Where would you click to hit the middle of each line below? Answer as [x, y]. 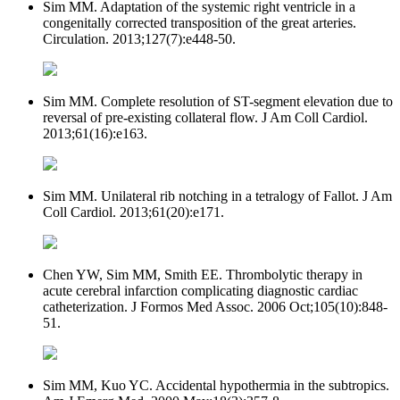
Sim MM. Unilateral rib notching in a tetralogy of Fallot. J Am [217, 196]
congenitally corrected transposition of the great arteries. [200, 22]
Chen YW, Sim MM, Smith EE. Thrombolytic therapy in [203, 274]
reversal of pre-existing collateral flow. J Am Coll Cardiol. [205, 117]
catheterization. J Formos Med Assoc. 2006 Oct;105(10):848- [215, 306]
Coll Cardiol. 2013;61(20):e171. [133, 212]
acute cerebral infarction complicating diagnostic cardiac [200, 290]
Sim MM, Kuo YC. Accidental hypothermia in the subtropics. [216, 385]
